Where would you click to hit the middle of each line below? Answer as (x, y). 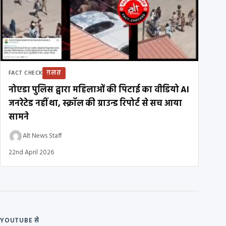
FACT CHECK (26, 73)
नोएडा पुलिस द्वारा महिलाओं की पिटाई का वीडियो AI (99, 90)
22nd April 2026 (31, 152)
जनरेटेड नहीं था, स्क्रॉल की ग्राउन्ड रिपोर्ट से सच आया (95, 103)
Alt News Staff (42, 136)
